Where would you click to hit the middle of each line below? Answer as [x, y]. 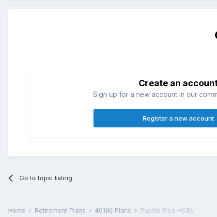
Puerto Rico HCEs [167, 210]
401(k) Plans [114, 210]
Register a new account [178, 118]
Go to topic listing [46, 178]
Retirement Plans [61, 210]
